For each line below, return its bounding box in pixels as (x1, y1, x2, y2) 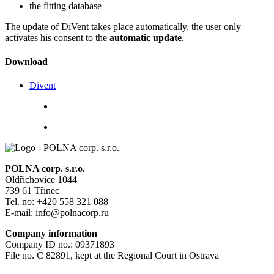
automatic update (109, 32, 182, 43)
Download (5, 56, 48, 67)
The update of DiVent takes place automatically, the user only (5, 21, 241, 32)
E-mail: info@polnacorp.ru (5, 207, 109, 218)
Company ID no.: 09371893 (5, 239, 114, 250)
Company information (5, 228, 97, 239)
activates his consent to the (5, 32, 109, 43)
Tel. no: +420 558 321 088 (5, 196, 108, 207)
